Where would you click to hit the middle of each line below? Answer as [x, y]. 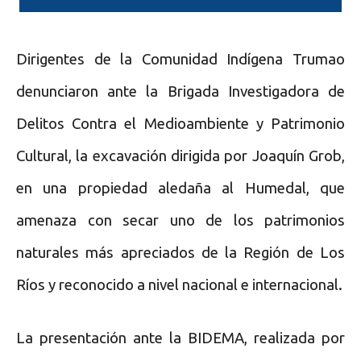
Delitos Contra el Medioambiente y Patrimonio [180, 123]
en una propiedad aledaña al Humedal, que [180, 188]
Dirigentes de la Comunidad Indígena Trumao [180, 59]
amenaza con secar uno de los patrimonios [180, 220]
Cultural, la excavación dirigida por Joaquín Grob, [180, 156]
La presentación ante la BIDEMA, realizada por [180, 338]
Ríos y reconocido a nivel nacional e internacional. [179, 284]
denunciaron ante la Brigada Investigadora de [180, 91]
